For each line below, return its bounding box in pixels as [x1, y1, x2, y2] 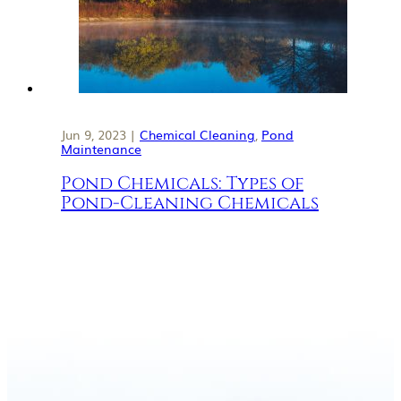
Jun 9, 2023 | [61, 125, 140, 144]
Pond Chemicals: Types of [61, 171, 303, 196]
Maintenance [61, 140, 141, 158]
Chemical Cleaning [140, 125, 255, 144]
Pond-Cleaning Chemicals [61, 191, 319, 216]
